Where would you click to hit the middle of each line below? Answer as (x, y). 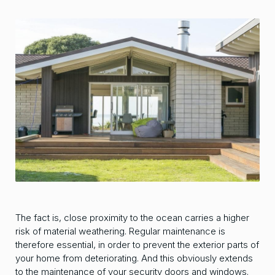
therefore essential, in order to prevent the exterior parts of (137, 244)
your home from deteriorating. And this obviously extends (134, 258)
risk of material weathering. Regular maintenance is (120, 231)
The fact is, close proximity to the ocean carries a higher (132, 217)
